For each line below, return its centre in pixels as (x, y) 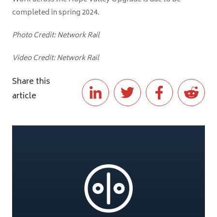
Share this (31, 82)
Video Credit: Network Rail (55, 59)
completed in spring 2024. (56, 13)
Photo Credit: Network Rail (56, 36)
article (24, 97)
